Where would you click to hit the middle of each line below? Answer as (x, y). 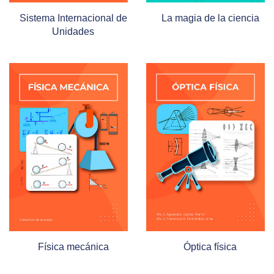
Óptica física (210, 246)
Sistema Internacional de (73, 18)
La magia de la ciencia (210, 18)
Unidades (73, 31)
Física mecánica (73, 246)
